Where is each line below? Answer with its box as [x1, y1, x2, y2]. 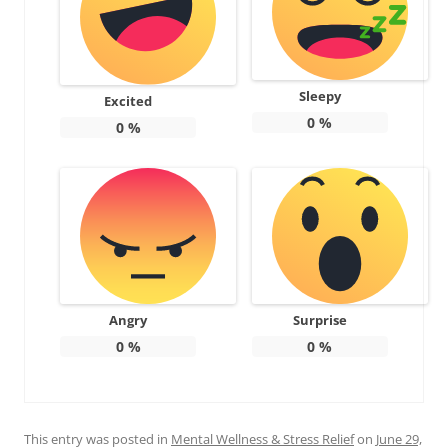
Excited [104, 92, 153, 111]
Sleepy [298, 86, 341, 105]
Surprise [292, 311, 347, 330]
